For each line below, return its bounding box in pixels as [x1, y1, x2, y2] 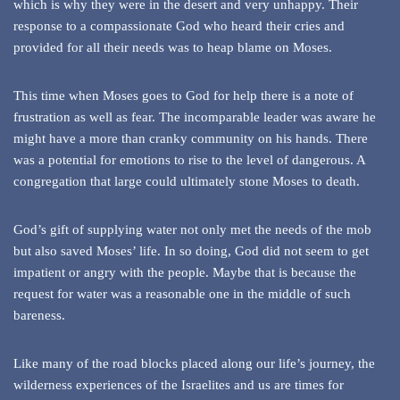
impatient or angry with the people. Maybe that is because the [13, 265, 356, 280]
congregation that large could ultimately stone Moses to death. [13, 174, 360, 189]
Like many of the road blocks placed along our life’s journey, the [13, 356, 375, 371]
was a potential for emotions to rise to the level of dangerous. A [13, 153, 365, 168]
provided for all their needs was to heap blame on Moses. [13, 40, 332, 55]
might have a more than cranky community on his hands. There [13, 131, 368, 146]
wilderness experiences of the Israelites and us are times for [13, 378, 344, 393]
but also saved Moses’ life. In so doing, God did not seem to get [13, 244, 369, 259]
